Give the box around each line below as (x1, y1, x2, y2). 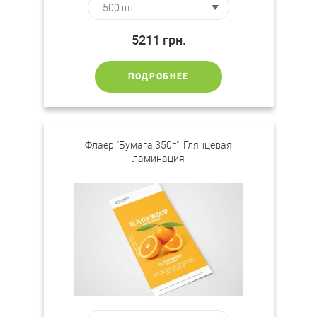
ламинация (132, 153, 185, 164)
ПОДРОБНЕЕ (127, 71, 190, 81)
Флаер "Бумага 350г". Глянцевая (85, 139, 232, 151)
